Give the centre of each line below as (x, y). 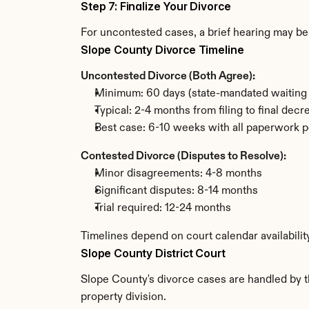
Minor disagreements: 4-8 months (178, 174)
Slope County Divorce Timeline (162, 50)
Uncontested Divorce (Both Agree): (168, 77)
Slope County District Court (153, 253)
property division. (123, 297)
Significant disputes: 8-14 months (176, 191)
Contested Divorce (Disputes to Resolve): (183, 157)
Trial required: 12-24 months (163, 208)
